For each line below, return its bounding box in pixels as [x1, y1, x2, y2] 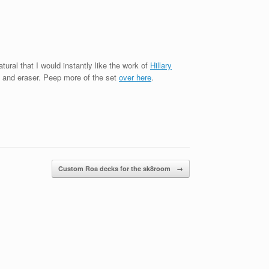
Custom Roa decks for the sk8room [58, 163, 172, 173]
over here [119, 71, 151, 83]
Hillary [150, 59, 172, 71]
